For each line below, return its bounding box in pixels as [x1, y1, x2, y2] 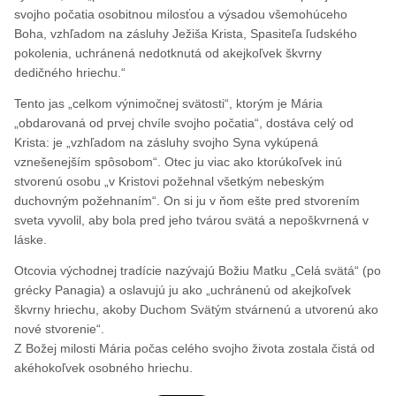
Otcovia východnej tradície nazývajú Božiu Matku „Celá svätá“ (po [14, 263, 382, 278]
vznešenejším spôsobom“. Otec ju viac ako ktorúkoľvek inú [14, 155, 343, 170]
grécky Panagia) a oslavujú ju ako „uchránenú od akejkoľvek [14, 283, 352, 298]
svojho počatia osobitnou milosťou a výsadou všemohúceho [14, 7, 348, 22]
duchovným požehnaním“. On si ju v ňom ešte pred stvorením [14, 194, 361, 209]
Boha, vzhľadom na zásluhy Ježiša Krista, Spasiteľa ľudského [14, 27, 358, 42]
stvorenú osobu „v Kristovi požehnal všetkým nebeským [14, 174, 325, 189]
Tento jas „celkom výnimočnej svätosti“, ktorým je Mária [14, 96, 324, 111]
